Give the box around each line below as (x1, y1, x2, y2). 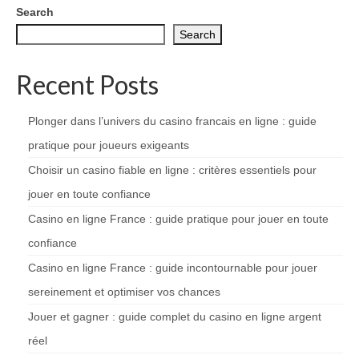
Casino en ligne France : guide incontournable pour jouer (28, 260, 317, 274)
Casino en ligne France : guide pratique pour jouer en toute (28, 212, 329, 225)
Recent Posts (16, 68, 159, 100)
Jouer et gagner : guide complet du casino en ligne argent (28, 309, 321, 323)
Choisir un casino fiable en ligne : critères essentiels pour (28, 163, 317, 176)
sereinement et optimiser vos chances (28, 284, 220, 298)
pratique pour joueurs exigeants (28, 138, 189, 151)
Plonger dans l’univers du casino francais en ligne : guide (28, 114, 317, 127)
